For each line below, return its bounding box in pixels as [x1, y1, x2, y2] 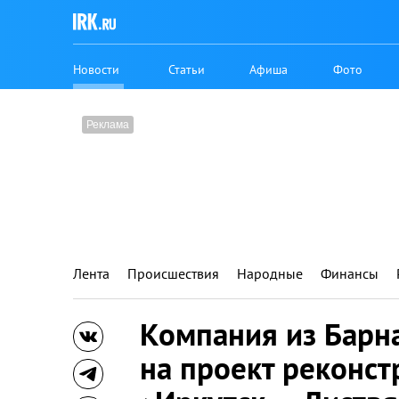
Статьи [168, 61, 206, 77]
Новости [73, 61, 119, 77]
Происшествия [127, 265, 219, 282]
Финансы [321, 265, 379, 282]
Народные [237, 265, 303, 282]
